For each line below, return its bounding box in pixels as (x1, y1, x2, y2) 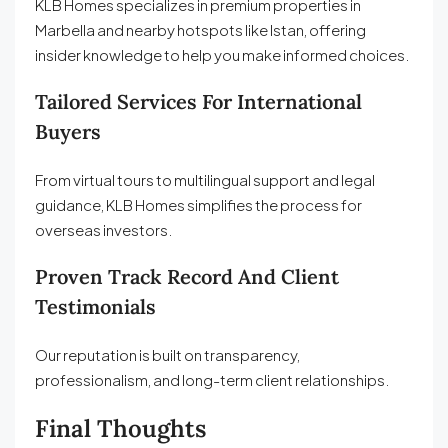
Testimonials (35, 294, 156, 320)
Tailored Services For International (35, 89, 362, 115)
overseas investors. (35, 220, 173, 240)
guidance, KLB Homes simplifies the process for (35, 195, 362, 215)
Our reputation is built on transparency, (35, 345, 300, 365)
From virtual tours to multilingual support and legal (35, 170, 375, 190)
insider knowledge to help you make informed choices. (35, 45, 410, 65)
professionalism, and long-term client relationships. (35, 370, 390, 390)
